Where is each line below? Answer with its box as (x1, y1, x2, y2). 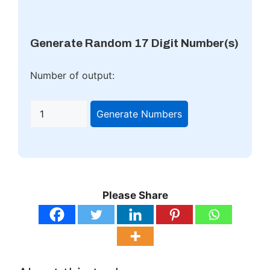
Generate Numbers (96, 108, 182, 120)
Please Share (102, 189, 168, 201)
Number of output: (30, 69, 115, 81)
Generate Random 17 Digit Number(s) (30, 37, 239, 49)
